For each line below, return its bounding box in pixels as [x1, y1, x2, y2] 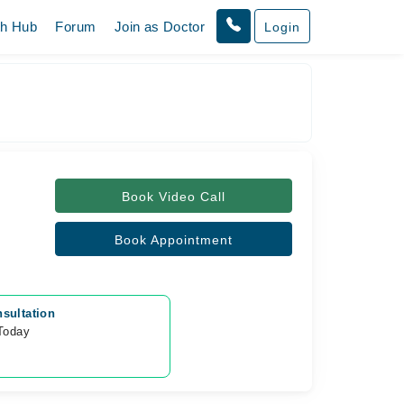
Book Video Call [121, 189, 225, 204]
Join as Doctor [114, 19, 206, 34]
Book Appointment [114, 233, 233, 247]
